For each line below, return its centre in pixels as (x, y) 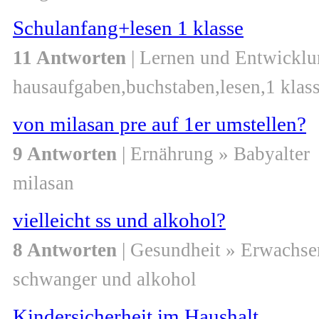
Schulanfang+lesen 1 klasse (128, 28)
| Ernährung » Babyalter (213, 154)
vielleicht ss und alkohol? (119, 220)
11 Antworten (69, 58)
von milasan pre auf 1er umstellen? (159, 124)
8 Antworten (65, 250)
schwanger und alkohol (105, 279)
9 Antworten (65, 154)
